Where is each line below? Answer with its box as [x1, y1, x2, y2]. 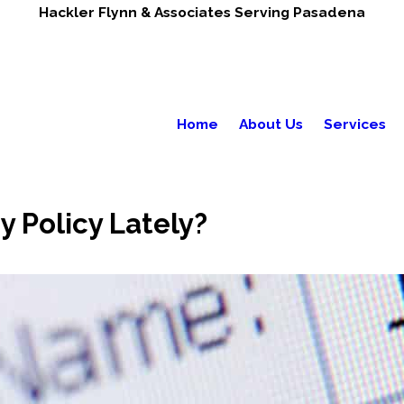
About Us [238, 115, 303, 133]
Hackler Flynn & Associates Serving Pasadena [39, 4, 365, 21]
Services [323, 115, 386, 133]
